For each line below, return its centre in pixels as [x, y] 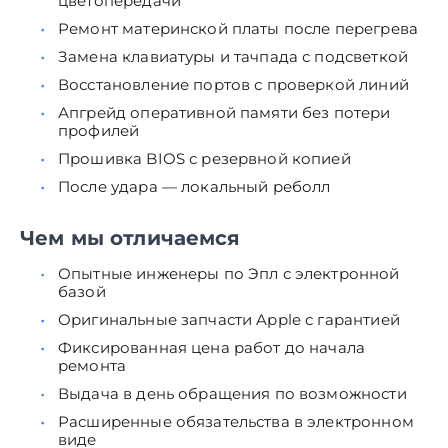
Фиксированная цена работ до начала [212, 347]
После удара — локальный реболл [194, 186]
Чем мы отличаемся [130, 238]
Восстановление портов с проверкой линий [233, 84]
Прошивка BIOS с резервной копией [204, 158]
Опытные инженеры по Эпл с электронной [229, 273]
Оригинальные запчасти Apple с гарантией [229, 319]
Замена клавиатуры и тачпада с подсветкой [233, 56]
